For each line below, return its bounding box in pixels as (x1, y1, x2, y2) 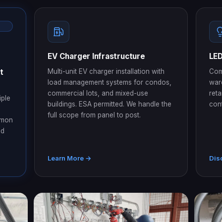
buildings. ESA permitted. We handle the (48, 100, 172, 108)
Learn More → (48, 154, 92, 162)
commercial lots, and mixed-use (48, 89, 149, 97)
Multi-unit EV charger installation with (48, 67, 165, 75)
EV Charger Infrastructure (48, 51, 145, 61)
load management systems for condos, (48, 78, 172, 86)
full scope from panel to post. (48, 111, 141, 119)
